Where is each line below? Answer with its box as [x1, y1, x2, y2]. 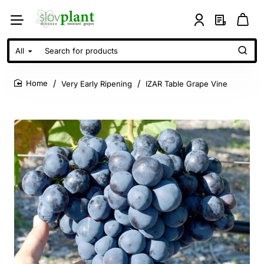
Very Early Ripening [61, 78, 132, 88]
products [9, 72, 47, 84]
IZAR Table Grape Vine [146, 78, 227, 88]
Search [9, 49, 39, 61]
